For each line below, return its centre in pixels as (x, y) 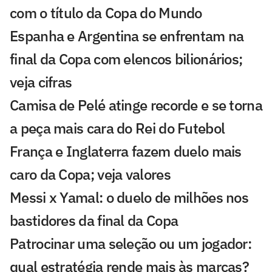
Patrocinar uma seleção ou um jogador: (131, 243)
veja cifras (41, 82)
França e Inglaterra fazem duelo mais (126, 151)
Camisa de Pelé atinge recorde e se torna (136, 105)
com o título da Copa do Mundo (106, 12)
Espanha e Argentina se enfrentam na (127, 36)
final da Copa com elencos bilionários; (126, 59)
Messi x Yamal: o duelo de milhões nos (129, 197)
